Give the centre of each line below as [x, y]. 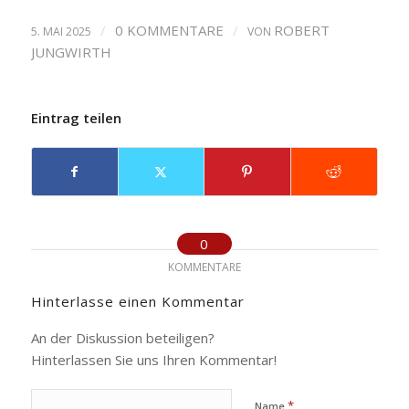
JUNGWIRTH [71, 52]
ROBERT [301, 30]
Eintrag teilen [76, 117]
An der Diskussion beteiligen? [122, 337]
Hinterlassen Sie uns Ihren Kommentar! [153, 359]
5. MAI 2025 [61, 31]
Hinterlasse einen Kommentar [137, 301]
